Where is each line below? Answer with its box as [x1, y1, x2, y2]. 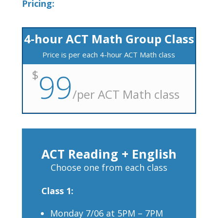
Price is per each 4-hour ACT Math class [42, 50, 176, 59]
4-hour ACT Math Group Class [23, 31, 194, 47]
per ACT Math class [76, 86, 180, 102]
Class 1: [41, 185, 73, 197]
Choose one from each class [50, 162, 167, 173]
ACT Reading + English [41, 145, 177, 162]
